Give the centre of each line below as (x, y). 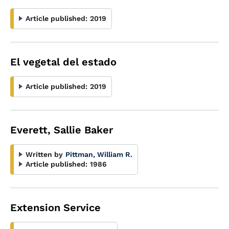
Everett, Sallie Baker (62, 130)
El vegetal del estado (63, 62)
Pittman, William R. (99, 154)
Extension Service (55, 208)
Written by (44, 154)
